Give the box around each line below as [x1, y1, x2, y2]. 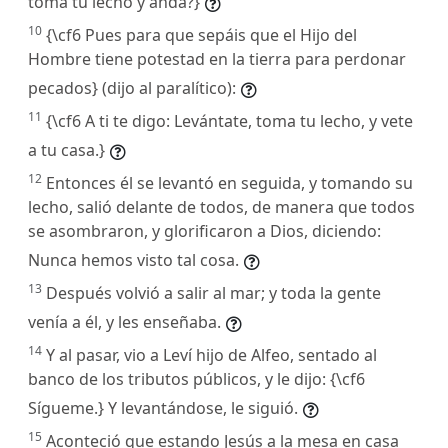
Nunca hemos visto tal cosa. [28, 248, 239, 271]
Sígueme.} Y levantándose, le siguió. [28, 396, 298, 419]
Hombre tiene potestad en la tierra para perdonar [28, 47, 406, 70]
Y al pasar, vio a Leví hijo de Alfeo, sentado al [46, 343, 377, 366]
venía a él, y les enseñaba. [28, 310, 221, 333]
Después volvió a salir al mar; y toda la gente [46, 281, 381, 304]
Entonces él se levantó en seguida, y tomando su [46, 171, 413, 194]
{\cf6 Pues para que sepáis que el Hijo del [46, 23, 357, 46]
